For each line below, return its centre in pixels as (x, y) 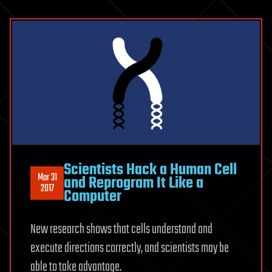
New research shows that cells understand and (121, 229)
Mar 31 (47, 178)
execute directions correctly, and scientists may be (130, 248)
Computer (93, 196)
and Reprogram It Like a (134, 183)
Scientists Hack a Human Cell (150, 170)
